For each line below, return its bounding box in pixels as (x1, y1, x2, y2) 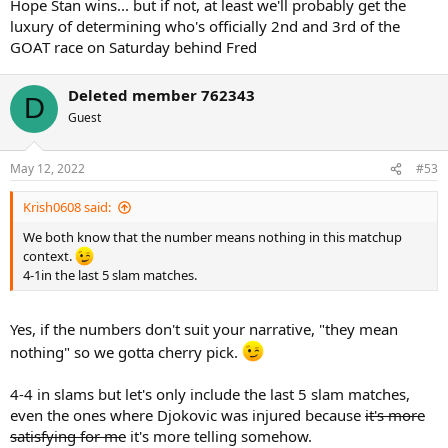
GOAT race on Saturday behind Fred (10, 36, 257, 57)
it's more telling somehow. (126, 426, 312, 446)
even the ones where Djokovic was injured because (10, 405, 365, 425)
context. (23, 247, 75, 266)
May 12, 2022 (10, 160, 85, 178)
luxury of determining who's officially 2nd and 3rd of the (10, 15, 400, 36)
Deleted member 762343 (68, 84, 255, 105)
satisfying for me (10, 426, 126, 446)
